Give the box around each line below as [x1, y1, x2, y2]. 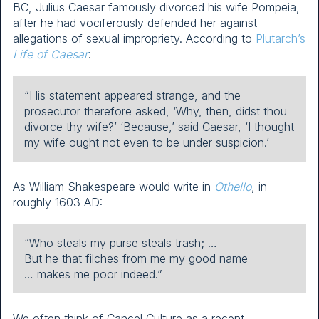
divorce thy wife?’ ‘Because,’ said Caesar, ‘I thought [24, 119, 294, 134]
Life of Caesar [13, 47, 88, 62]
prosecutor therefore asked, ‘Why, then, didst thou [24, 103, 287, 118]
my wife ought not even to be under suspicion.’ [24, 135, 269, 150]
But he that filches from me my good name [24, 251, 248, 266]
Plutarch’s [256, 31, 305, 46]
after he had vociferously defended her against [13, 16, 257, 31]
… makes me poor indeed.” [24, 266, 162, 281]
